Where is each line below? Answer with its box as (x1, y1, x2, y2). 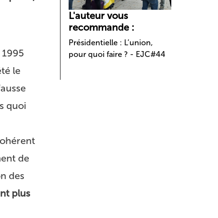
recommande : (69, 21, 135, 34)
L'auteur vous (69, 10, 128, 22)
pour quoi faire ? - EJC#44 (69, 50, 166, 59)
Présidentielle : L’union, (69, 38, 153, 48)
